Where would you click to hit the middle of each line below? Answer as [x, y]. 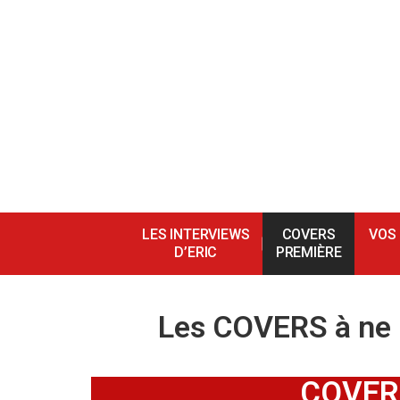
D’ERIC [196, 252]
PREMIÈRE [308, 252]
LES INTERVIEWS [196, 234]
